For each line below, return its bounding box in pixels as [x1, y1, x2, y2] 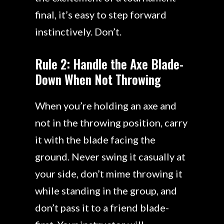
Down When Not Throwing [35, 69, 161, 88]
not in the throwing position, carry [35, 116, 187, 128]
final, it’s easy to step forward [35, 8, 166, 21]
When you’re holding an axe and [35, 99, 176, 111]
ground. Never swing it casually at [35, 150, 185, 162]
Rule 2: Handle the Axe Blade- [35, 54, 183, 73]
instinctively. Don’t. [35, 25, 121, 38]
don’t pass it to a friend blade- [35, 201, 169, 213]
